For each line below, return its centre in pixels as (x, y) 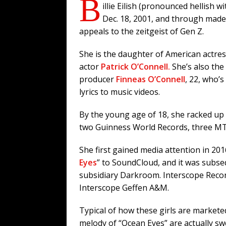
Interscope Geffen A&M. (124, 187)
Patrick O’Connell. (135, 66)
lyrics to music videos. (120, 92)
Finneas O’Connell (151, 79)
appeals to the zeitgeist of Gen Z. (142, 31)
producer (98, 79)
